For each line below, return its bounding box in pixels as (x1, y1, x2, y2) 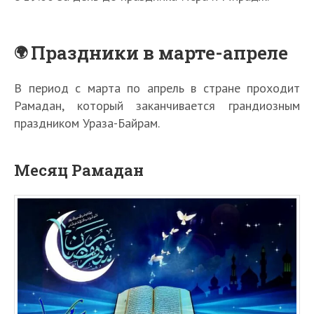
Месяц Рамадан (14, 160, 144, 181)
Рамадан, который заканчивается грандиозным (14, 97, 300, 114)
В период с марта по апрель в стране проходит (14, 80, 300, 97)
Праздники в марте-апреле (31, 41, 289, 65)
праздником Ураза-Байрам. (14, 115, 160, 132)
